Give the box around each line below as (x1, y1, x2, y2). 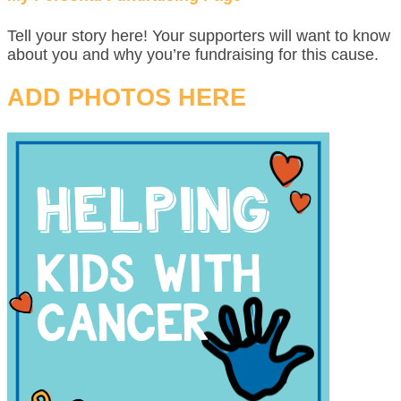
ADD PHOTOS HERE (7, 84, 246, 112)
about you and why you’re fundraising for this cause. (7, 45, 379, 64)
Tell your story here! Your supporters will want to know (7, 26, 390, 45)
